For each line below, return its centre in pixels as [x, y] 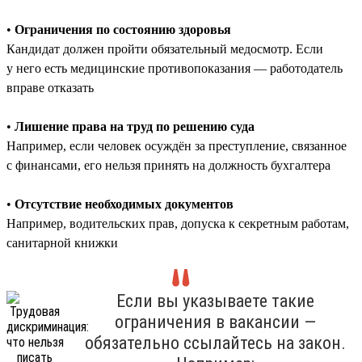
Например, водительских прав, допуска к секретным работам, [178, 223]
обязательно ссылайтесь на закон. [215, 343]
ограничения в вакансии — [215, 322]
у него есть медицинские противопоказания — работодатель [175, 68]
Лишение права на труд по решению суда [135, 126]
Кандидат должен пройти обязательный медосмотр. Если [165, 48]
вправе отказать [50, 87]
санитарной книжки [62, 242]
